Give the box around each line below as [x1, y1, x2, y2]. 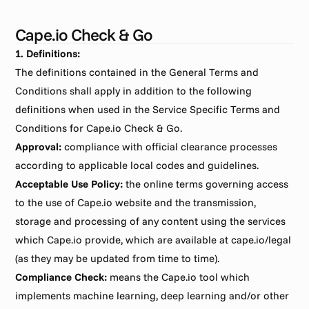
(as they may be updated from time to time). [15, 252, 220, 265]
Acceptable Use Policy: [15, 177, 123, 190]
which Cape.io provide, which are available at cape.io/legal [15, 233, 292, 246]
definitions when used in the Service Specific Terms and [15, 103, 281, 116]
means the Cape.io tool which [107, 270, 250, 283]
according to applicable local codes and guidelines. [15, 159, 259, 172]
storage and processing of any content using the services [15, 215, 286, 228]
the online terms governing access [123, 177, 289, 190]
